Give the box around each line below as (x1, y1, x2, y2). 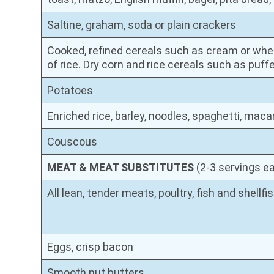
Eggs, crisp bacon (47, 240, 134, 253)
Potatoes (47, 83, 94, 97)
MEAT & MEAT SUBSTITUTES (47, 160, 194, 174)
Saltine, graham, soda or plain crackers (47, 18, 237, 31)
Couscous (47, 135, 98, 148)
